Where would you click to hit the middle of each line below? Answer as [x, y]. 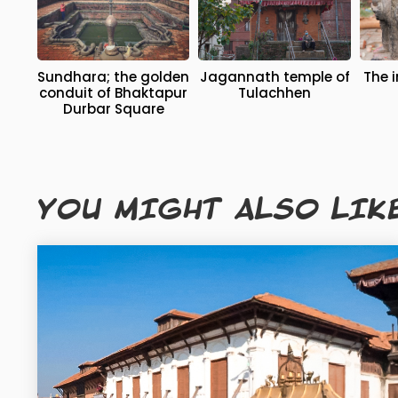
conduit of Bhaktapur [114, 93]
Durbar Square [113, 109]
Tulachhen [275, 93]
